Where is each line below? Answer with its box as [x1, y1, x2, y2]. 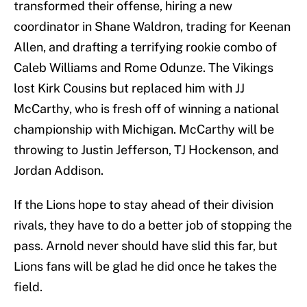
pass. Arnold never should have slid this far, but [14, 238, 278, 254]
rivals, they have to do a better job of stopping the [14, 218, 292, 233]
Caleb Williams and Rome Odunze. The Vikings [14, 60, 273, 75]
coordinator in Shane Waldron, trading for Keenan [14, 19, 291, 34]
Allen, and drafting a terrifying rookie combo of [14, 40, 277, 55]
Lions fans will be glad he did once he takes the [14, 259, 277, 274]
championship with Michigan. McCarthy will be [14, 122, 274, 137]
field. [14, 280, 42, 295]
